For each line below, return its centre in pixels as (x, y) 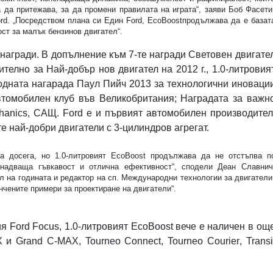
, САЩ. (45, 113)
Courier (223, 241)
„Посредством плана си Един (70, 21)
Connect (143, 241)
